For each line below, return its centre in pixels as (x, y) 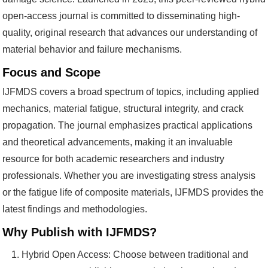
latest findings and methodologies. (75, 209)
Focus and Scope (51, 72)
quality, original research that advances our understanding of (130, 32)
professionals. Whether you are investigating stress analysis (129, 175)
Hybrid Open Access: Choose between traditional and (135, 254)
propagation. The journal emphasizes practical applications (127, 125)
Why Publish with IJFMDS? (80, 232)
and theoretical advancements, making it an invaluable (118, 142)
